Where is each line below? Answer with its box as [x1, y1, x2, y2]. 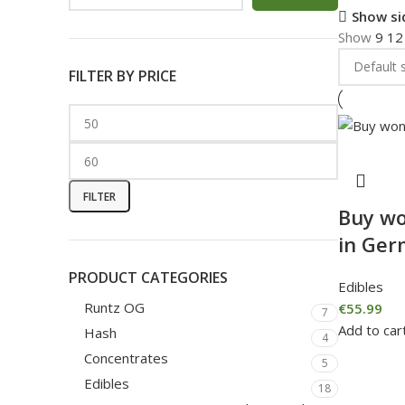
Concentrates [84, 349, 168, 367]
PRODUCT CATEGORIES [69, 268, 228, 287]
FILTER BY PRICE [69, 66, 176, 86]
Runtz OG [84, 298, 145, 316]
